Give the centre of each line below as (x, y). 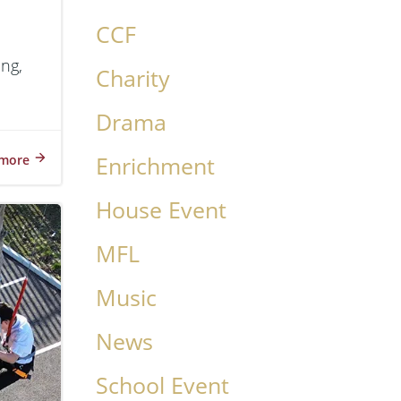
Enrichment (155, 166)
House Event (161, 210)
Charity (132, 78)
